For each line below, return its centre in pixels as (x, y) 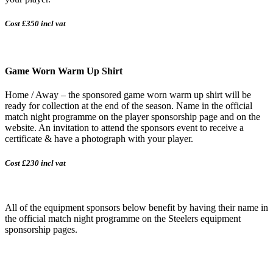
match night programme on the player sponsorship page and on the (133, 117)
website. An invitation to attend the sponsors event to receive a (124, 128)
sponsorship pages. (41, 229)
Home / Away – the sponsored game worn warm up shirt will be (128, 95)
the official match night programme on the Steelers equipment (123, 218)
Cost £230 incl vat (35, 163)
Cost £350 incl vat (35, 23)
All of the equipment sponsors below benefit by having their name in (136, 207)
